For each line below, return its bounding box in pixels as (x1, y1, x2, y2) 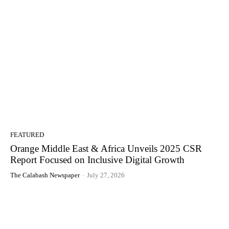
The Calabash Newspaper (10, 171, 80, 179)
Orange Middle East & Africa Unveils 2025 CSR (10, 143, 202, 154)
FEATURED (10, 130, 44, 139)
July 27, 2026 (87, 171, 125, 179)
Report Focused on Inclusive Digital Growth (10, 154, 185, 165)
